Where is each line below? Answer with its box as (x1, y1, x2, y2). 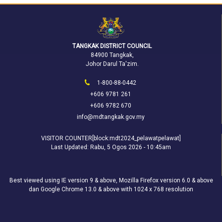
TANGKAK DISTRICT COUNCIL (72, 42, 152, 50)
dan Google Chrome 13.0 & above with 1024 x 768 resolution (29, 185, 193, 193)
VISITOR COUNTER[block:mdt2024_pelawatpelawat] (41, 134, 181, 142)
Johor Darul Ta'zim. (85, 60, 139, 67)
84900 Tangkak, (90, 51, 134, 58)
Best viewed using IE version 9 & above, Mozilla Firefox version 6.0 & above (9, 176, 213, 184)
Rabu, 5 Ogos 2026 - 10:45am (90, 143, 171, 151)
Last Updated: (51, 143, 90, 151)
